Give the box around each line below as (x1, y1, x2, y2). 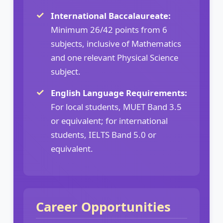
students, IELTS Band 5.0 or (51, 128, 156, 140)
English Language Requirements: (51, 87, 187, 99)
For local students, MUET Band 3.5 (51, 101, 182, 112)
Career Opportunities (36, 198, 171, 216)
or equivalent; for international (51, 114, 168, 126)
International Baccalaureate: (51, 9, 171, 21)
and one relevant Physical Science (51, 51, 178, 63)
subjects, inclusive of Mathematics (51, 37, 181, 49)
